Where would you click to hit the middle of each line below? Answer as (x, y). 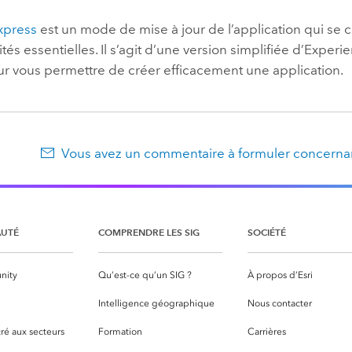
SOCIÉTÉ (267, 232)
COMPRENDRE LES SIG (149, 232)
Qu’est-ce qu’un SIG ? (145, 275)
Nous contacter (280, 303)
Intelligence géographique (156, 303)
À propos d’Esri (280, 275)
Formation (120, 331)
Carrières (267, 331)
